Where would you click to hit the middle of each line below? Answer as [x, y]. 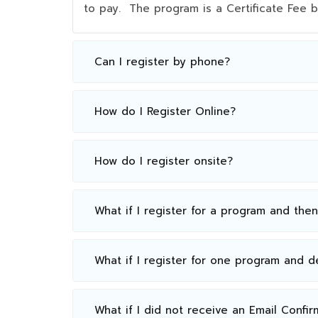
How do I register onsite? [164, 161]
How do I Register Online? [165, 111]
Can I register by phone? [162, 61]
